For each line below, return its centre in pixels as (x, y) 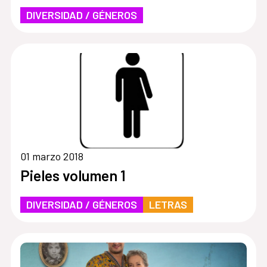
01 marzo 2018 (52, 156)
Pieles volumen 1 (73, 175)
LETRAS (168, 204)
